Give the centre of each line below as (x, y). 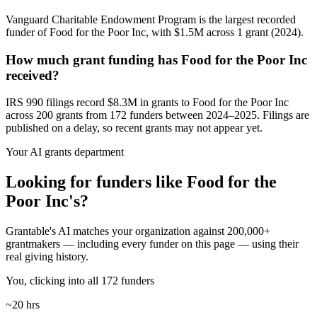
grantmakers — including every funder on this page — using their (152, 244)
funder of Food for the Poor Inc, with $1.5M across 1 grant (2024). (155, 32)
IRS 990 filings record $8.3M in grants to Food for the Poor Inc (147, 103)
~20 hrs (23, 305)
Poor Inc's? (47, 201)
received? (33, 75)
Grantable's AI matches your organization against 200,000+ (138, 231)
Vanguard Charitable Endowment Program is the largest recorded (151, 19)
